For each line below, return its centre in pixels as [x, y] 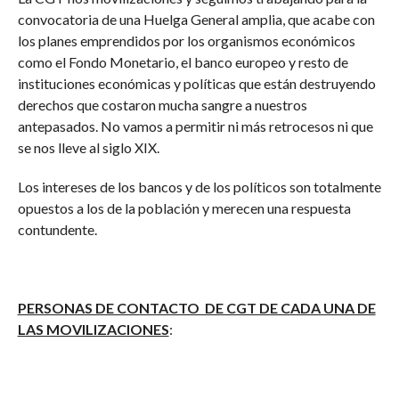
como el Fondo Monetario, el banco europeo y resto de [183, 62]
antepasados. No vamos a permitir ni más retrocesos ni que [195, 126]
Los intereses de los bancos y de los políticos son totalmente [199, 187]
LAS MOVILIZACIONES [93, 329]
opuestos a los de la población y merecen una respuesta [184, 208]
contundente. [57, 229]
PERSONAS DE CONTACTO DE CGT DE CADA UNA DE [196, 308]
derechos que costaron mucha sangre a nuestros [162, 105]
